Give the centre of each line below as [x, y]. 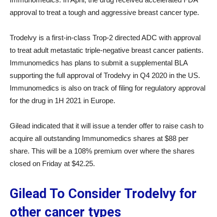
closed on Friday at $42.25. [52, 163]
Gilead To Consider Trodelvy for [103, 194]
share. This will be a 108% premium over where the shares [102, 151]
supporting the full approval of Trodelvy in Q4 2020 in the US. [105, 75]
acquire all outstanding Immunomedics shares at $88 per [99, 138]
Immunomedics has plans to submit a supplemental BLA [99, 63]
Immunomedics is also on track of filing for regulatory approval [108, 88]
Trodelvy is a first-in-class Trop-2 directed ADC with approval [105, 38]
